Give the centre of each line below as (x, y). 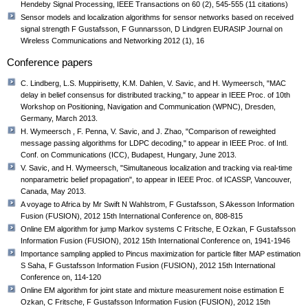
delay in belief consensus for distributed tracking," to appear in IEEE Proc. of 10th (155, 95)
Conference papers (50, 63)
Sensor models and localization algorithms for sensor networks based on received (157, 18)
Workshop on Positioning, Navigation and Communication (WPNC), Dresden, (148, 107)
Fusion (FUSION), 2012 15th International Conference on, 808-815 (132, 216)
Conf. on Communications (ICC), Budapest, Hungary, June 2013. (129, 155)
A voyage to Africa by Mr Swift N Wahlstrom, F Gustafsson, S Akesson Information (157, 205)
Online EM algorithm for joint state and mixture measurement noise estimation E (152, 290)
